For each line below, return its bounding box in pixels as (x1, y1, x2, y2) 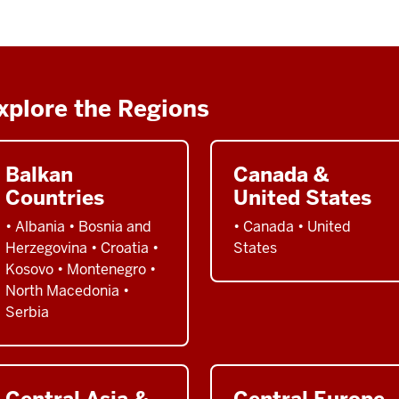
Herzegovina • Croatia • (5, 238, 159, 257)
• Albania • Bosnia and (5, 216, 151, 236)
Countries (5, 183, 104, 211)
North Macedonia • (5, 281, 129, 300)
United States (233, 183, 371, 211)
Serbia (5, 302, 49, 322)
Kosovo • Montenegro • (5, 259, 156, 279)
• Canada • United (233, 216, 351, 236)
